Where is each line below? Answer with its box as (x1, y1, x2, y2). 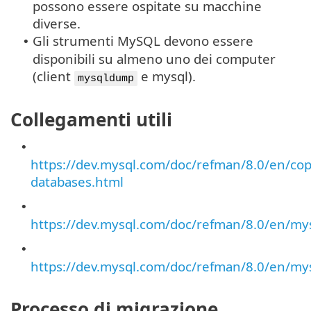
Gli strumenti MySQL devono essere (33, 31, 253, 49)
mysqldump (78, 72, 134, 84)
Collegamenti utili (10, 107, 172, 133)
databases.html (31, 173, 124, 191)
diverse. (33, 14, 81, 32)
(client (33, 67, 74, 85)
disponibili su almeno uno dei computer (33, 49, 276, 67)
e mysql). (137, 67, 196, 85)
